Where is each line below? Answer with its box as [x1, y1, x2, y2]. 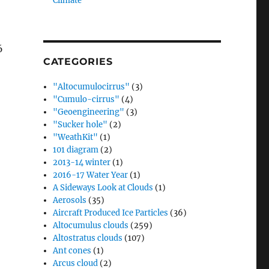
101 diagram [53, 145, 99, 155]
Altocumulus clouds [53, 220, 129, 231]
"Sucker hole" [53, 119, 108, 130]
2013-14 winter [53, 157, 111, 168]
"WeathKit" [53, 132, 98, 142]
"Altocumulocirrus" [53, 82, 130, 92]
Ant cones [53, 246, 92, 256]
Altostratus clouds [53, 233, 123, 243]
